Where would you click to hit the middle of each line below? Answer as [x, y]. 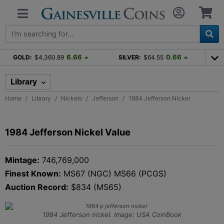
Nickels [71, 98]
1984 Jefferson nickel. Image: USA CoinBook [112, 214]
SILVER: [129, 57]
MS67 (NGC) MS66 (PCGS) [114, 173]
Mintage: [22, 160]
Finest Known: [33, 173]
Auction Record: [37, 187]
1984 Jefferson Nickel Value [68, 132]
